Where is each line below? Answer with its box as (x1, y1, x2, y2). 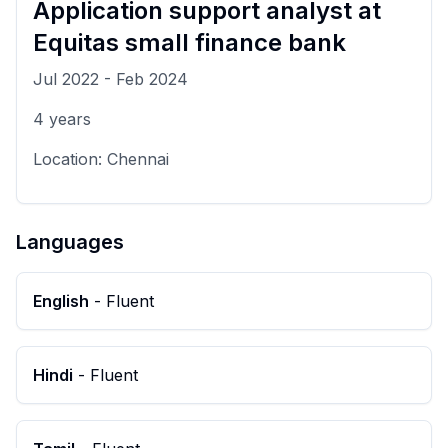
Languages (16, 230, 124, 255)
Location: (33, 149, 107, 170)
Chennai (107, 149, 169, 170)
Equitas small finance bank (33, 28, 346, 58)
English (33, 291, 89, 312)
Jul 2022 (33, 69, 99, 90)
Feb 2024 (116, 69, 188, 90)
